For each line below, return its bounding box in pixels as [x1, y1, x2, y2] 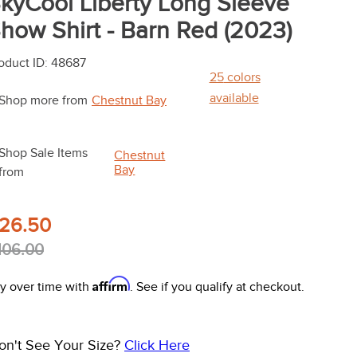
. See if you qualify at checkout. [130, 280, 304, 295]
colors [223, 70, 261, 85]
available [209, 91, 259, 106]
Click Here [124, 337, 190, 354]
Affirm [92, 276, 130, 292]
